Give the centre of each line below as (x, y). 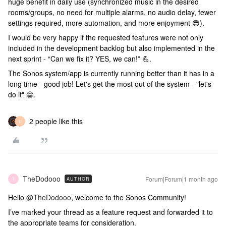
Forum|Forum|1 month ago (182, 179)
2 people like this (56, 121)
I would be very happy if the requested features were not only (106, 37)
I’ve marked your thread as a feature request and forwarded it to (110, 212)
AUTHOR (78, 179)
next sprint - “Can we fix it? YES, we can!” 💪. (80, 59)
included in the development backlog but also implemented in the (111, 48)
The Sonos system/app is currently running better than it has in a (111, 73)
